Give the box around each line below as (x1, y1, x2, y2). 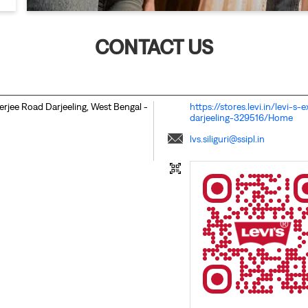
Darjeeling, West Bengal (45, 101, 144, 113)
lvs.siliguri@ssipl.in (190, 133, 265, 145)
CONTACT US (95, 35, 213, 59)
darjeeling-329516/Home (190, 112, 293, 124)
